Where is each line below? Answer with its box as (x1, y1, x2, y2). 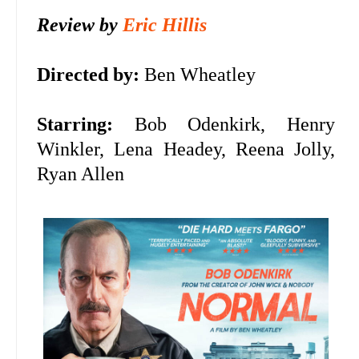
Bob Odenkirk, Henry (113, 114, 336, 135)
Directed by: (37, 64, 139, 86)
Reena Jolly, (235, 139, 336, 160)
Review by (37, 14, 123, 36)
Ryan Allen (37, 163, 124, 185)
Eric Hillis (123, 14, 207, 36)
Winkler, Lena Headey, (37, 139, 236, 160)
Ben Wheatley (139, 64, 256, 86)
